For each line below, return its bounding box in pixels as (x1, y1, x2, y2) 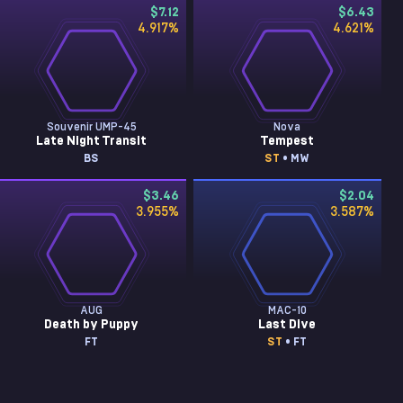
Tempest (260, 135, 315, 148)
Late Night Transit (36, 135, 148, 148)
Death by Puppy (44, 318, 139, 331)
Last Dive (258, 318, 317, 331)
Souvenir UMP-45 (46, 121, 137, 132)
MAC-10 (267, 305, 307, 316)
